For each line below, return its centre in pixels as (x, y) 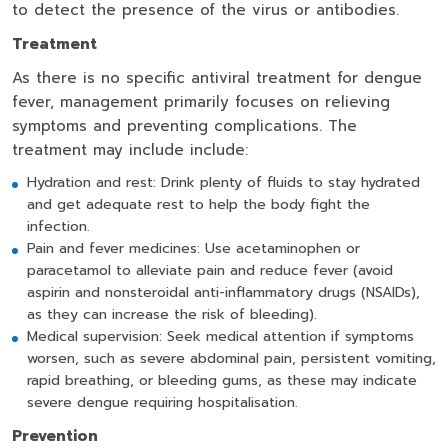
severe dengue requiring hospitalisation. (162, 402)
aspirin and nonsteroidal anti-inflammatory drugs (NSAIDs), (223, 292)
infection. (58, 226)
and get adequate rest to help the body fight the (198, 204)
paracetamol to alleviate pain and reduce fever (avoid (210, 270)
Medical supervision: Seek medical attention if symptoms (220, 336)
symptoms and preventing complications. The (184, 126)
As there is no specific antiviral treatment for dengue (217, 78)
